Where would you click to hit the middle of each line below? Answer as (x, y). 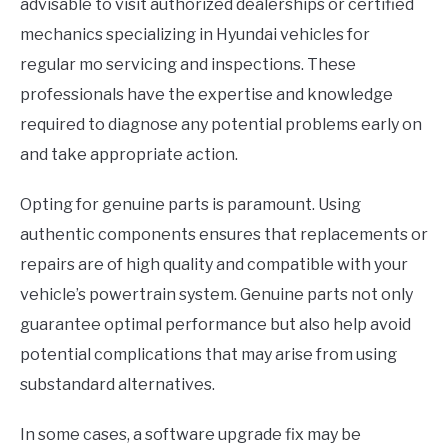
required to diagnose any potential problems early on (221, 125)
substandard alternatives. (117, 385)
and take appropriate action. (129, 155)
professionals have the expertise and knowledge (206, 95)
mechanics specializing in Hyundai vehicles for (195, 35)
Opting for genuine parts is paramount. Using (190, 205)
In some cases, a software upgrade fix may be (190, 435)
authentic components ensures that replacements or (224, 235)
